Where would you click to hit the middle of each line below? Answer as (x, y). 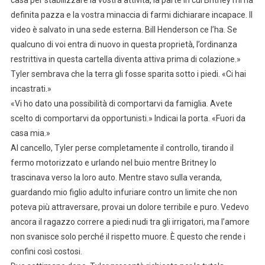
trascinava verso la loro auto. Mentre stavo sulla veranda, (116, 177)
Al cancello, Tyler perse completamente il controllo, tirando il (122, 148)
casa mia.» (30, 133)
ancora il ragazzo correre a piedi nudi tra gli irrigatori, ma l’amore (130, 222)
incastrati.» (31, 88)
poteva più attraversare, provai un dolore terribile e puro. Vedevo (130, 207)
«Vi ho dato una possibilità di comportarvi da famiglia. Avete (121, 103)
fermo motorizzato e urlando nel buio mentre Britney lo (113, 162)
